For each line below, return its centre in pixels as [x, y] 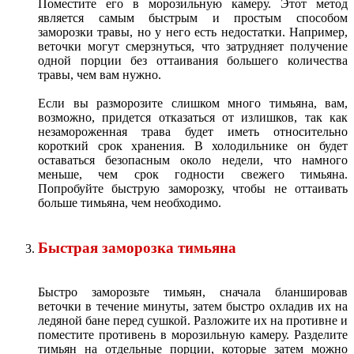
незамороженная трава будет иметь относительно [193, 132]
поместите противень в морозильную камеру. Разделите [193, 335]
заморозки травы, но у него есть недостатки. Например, [193, 32]
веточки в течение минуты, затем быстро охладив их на [193, 307]
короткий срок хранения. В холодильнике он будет [193, 146]
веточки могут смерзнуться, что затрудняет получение [193, 47]
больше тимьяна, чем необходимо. [130, 203]
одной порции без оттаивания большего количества [193, 61]
